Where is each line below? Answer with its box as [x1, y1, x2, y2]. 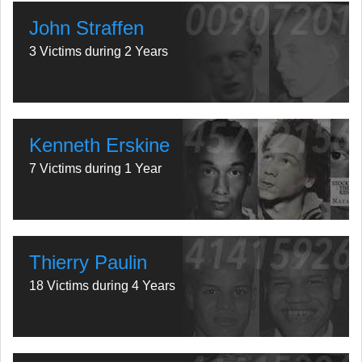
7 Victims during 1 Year [29, 162, 162, 175]
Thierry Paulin [29, 251, 147, 273]
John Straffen [29, 17, 144, 39]
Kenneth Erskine [29, 134, 170, 156]
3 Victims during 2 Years [29, 44, 168, 58]
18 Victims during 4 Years [29, 279, 175, 293]
